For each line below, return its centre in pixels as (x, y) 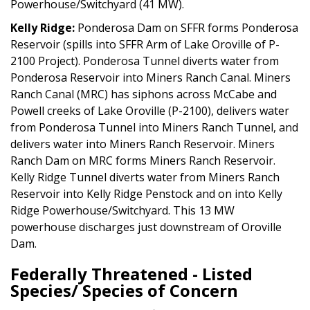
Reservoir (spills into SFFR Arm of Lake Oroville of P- (145, 44)
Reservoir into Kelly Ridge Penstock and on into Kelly (146, 193)
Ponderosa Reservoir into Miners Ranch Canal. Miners (151, 77)
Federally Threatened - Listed (131, 273)
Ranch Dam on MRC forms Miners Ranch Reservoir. (143, 160)
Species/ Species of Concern (124, 290)
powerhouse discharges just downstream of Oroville (146, 227)
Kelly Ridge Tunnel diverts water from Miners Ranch (145, 177)
